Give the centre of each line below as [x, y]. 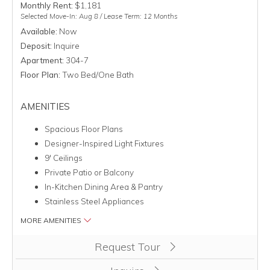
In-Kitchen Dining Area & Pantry [103, 187]
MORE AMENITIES [52, 221]
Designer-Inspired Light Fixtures [104, 143]
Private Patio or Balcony [89, 172]
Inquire [65, 46]
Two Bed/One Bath [97, 75]
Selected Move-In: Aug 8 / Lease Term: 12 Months [99, 16]
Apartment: [42, 60]
